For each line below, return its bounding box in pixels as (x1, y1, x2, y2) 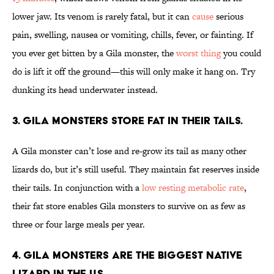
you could (221, 46, 261, 60)
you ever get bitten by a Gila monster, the (12, 46, 176, 60)
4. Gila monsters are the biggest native (12, 248, 242, 262)
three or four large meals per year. (12, 218, 145, 231)
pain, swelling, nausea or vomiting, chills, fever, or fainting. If (12, 28, 253, 42)
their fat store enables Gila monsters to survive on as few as (12, 199, 245, 213)
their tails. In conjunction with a (12, 181, 142, 194)
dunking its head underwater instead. (12, 83, 158, 97)
